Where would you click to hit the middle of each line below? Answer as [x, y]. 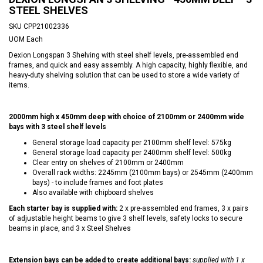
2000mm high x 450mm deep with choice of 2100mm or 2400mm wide [127, 117]
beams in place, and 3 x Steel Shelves [70, 228]
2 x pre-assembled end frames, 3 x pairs [183, 208]
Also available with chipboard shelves [93, 192]
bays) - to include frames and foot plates [98, 182]
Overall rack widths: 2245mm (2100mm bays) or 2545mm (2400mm [143, 172]
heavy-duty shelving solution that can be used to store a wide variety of [124, 75]
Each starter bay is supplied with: [63, 208]
